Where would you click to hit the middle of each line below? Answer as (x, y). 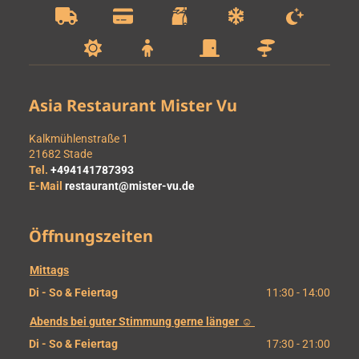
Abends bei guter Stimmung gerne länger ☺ (142, 321)
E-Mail (46, 186)
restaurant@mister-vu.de (130, 186)
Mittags (49, 270)
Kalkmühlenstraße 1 (79, 139)
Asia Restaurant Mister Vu (133, 105)
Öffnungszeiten (91, 236)
